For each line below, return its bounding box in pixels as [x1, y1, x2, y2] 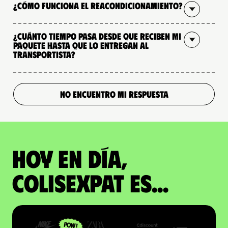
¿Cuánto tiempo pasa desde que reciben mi [13, 30, 181, 42]
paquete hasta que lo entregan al [13, 39, 149, 51]
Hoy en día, [12, 142, 127, 173]
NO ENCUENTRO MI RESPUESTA [60, 88, 168, 100]
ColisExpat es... [12, 167, 168, 197]
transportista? [13, 48, 75, 60]
